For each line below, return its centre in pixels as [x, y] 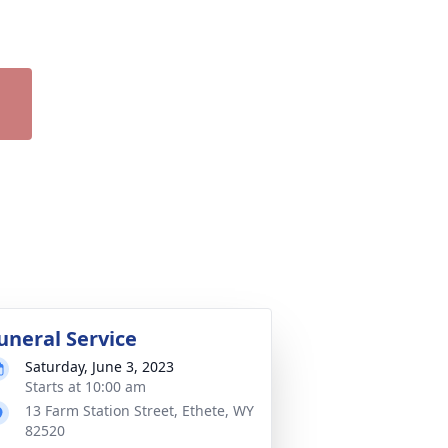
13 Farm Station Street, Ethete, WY [139, 410]
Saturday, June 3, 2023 [99, 366]
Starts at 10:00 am [85, 386]
